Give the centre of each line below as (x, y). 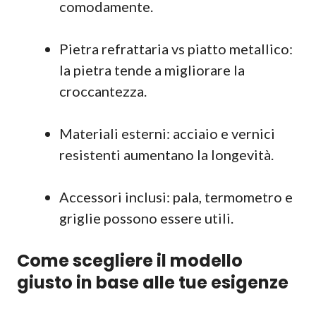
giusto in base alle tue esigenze (153, 282)
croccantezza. (103, 91)
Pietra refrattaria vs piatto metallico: (176, 49)
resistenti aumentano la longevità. (166, 154)
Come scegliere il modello (130, 261)
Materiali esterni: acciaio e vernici (167, 133)
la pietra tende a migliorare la (152, 70)
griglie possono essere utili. (146, 218)
